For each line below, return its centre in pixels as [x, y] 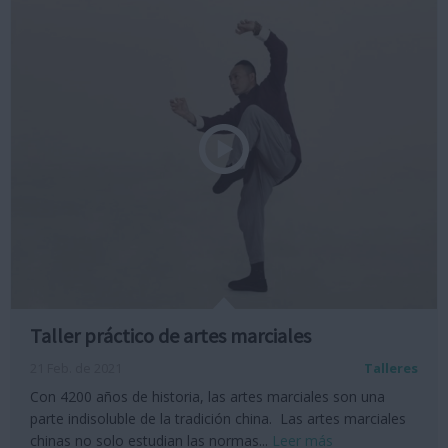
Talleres [391, 367]
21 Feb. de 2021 [76, 367]
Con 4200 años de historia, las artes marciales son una [207, 396]
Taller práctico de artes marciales [170, 335]
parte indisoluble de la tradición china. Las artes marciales [218, 418]
